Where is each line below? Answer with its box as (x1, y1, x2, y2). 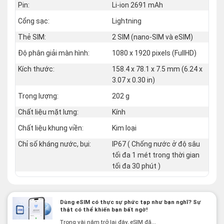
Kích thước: (18, 65, 54, 73)
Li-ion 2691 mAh (112, 1, 163, 9)
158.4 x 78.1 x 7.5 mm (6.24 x (112, 65, 202, 73)
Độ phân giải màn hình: (18, 49, 89, 57)
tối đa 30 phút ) (112, 162, 160, 170)
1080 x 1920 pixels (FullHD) (112, 49, 196, 57)
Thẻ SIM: (18, 33, 46, 41)
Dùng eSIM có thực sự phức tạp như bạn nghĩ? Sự (59, 198, 201, 205)
